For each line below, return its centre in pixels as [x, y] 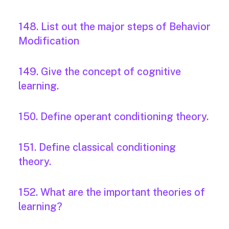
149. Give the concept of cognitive [100, 72]
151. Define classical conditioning [97, 147]
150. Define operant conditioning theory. [113, 117]
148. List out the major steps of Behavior [114, 27]
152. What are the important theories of [112, 192]
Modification [49, 41]
